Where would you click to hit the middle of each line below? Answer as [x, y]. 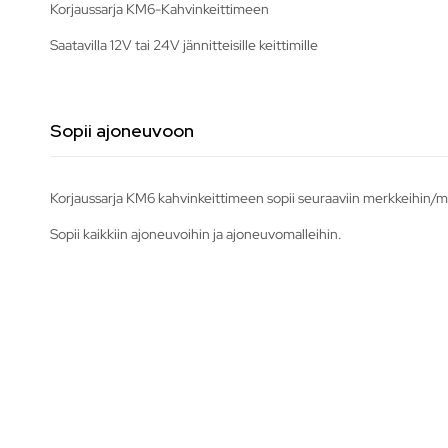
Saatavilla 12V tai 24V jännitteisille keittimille [184, 44]
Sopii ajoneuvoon [122, 130]
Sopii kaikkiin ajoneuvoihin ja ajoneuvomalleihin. [196, 233]
